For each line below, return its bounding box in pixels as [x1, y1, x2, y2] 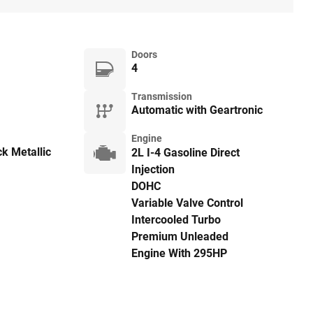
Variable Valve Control [131, 196, 243, 210]
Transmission [131, 91, 192, 102]
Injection [131, 163, 175, 176]
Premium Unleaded [131, 230, 228, 243]
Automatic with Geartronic [131, 103, 263, 117]
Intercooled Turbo [131, 213, 221, 226]
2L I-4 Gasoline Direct [131, 146, 240, 159]
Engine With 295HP [131, 247, 227, 260]
